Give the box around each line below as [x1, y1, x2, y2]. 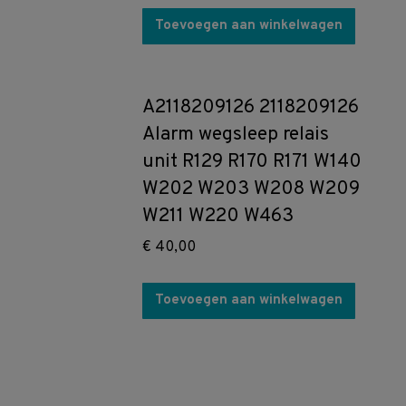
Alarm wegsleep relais [141, 122, 329, 147]
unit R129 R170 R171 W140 [141, 150, 362, 174]
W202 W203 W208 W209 [141, 177, 360, 201]
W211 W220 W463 [141, 204, 294, 228]
